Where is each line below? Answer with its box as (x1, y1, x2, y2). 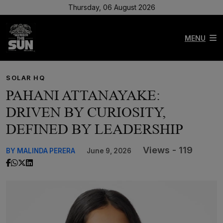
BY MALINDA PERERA (6, 147, 75, 155)
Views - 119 (143, 145, 193, 155)
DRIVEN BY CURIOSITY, (6, 104, 166, 120)
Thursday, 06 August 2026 (68, 3, 155, 11)
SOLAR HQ (6, 74, 45, 82)
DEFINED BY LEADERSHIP (6, 121, 183, 137)
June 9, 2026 (87, 147, 131, 155)
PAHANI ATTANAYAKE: (6, 87, 160, 103)
